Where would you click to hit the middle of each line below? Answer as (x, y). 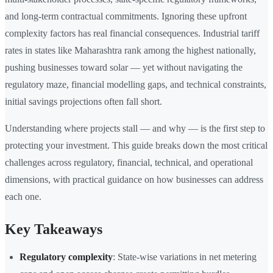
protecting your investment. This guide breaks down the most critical (136, 146)
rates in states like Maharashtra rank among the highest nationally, (130, 51)
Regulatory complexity (66, 257)
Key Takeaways (54, 229)
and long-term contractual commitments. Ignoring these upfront (126, 16)
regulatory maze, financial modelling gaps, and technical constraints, (136, 85)
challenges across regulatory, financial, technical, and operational (129, 163)
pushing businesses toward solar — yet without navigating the (124, 68)
